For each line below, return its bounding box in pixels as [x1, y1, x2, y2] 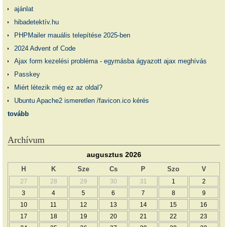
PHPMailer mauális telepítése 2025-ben [14, 31, 130, 39]
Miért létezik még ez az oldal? [14, 83, 102, 91]
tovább [8, 109, 29, 118]
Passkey [14, 70, 40, 79]
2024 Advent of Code [14, 44, 75, 52]
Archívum [8, 135, 45, 145]
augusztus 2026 [86, 150, 141, 159]
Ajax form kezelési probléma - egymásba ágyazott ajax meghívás [14, 57, 207, 65]
